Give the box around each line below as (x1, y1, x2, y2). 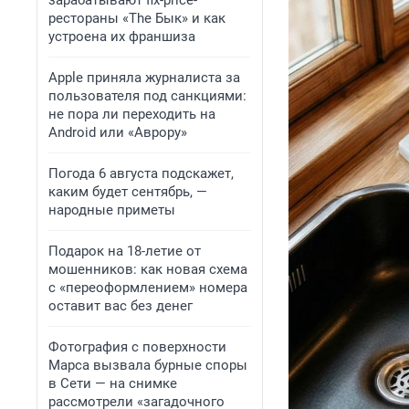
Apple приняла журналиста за (48, 69, 240, 86)
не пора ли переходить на (48, 106, 215, 122)
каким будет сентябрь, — (48, 184, 207, 200)
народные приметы (48, 202, 175, 218)
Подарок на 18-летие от (48, 243, 201, 259)
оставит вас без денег (48, 298, 193, 314)
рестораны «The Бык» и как (48, 10, 225, 26)
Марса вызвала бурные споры (48, 357, 247, 373)
